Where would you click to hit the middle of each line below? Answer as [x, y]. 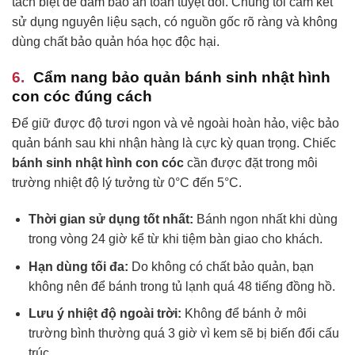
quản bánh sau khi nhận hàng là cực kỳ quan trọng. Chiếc [174, 143]
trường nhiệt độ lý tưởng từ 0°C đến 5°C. [127, 183]
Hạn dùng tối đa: [78, 266]
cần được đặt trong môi [251, 163]
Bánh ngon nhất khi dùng [265, 219]
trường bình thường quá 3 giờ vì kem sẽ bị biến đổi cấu [183, 334]
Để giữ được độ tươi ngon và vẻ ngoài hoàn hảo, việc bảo [176, 124]
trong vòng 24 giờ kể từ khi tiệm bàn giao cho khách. [175, 239]
